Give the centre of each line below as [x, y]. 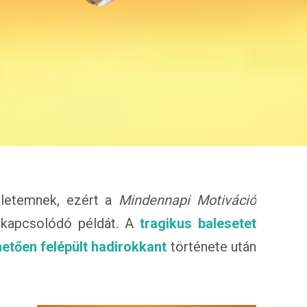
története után [212, 247]
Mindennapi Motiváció [188, 200]
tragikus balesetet [198, 223]
